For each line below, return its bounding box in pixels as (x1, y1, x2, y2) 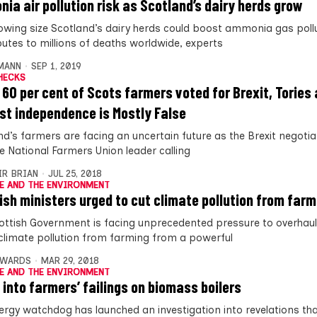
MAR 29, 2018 (40, 255, 99, 266)
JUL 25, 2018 (47, 168, 102, 179)
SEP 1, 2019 (30, 60, 81, 71)
